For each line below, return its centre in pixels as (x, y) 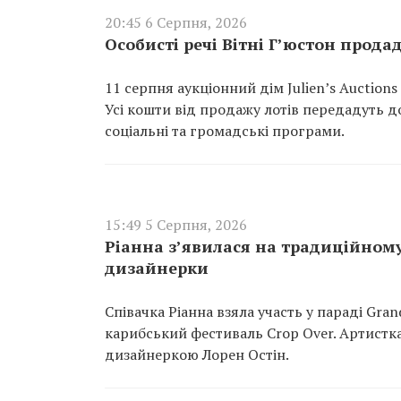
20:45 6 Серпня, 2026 (176, 22)
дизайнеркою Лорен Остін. (197, 354)
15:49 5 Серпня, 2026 (176, 225)
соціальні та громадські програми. (225, 131)
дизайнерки (157, 268)
